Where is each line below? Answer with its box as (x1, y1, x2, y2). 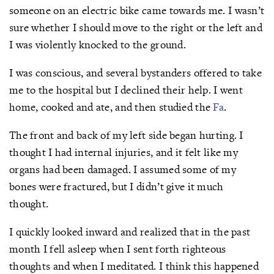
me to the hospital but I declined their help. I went (9, 83, 243, 97)
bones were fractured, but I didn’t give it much (9, 179, 224, 193)
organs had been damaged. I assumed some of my (9, 162, 236, 176)
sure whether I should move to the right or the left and (9, 20, 262, 34)
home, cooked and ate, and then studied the (9, 100, 213, 114)
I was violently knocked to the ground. (9, 37, 186, 51)
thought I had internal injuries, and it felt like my (9, 145, 238, 159)
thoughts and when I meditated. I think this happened (9, 259, 259, 273)
